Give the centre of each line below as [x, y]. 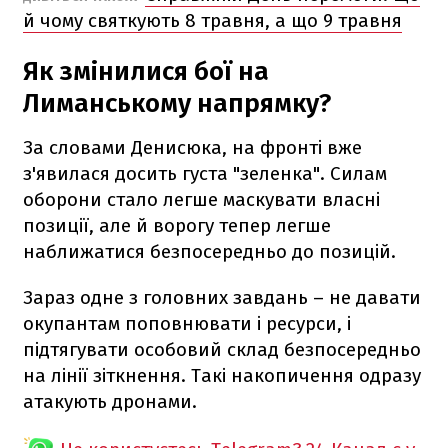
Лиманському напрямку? [177, 103]
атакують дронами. [110, 401]
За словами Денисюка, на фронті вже [192, 147]
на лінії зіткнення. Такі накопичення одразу [222, 375]
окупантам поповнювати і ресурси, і [187, 323]
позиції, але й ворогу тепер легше [177, 225]
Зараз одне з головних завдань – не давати [222, 297]
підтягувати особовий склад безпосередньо [222, 349]
